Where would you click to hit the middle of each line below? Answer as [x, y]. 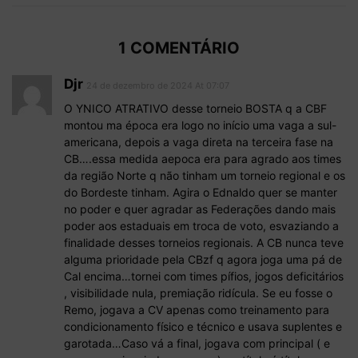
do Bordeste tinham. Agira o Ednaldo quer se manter [201, 193]
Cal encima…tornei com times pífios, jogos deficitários [204, 276]
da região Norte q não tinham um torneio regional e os [205, 176]
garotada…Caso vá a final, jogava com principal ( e [197, 344]
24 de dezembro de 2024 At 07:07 [158, 86]
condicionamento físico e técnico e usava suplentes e [203, 327]
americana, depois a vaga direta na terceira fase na [199, 142]
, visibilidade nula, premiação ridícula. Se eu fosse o [198, 293]
